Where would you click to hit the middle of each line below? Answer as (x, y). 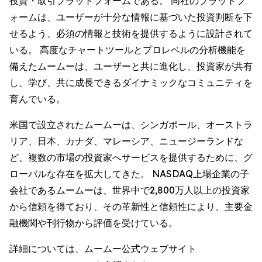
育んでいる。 (37, 99)
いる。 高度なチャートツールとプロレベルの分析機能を (127, 50)
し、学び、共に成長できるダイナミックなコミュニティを (131, 82)
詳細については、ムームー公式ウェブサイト (103, 249)
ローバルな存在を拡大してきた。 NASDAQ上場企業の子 (129, 174)
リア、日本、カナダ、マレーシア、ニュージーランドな (126, 141)
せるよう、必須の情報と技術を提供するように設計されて (131, 33)
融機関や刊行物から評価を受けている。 (94, 223)
